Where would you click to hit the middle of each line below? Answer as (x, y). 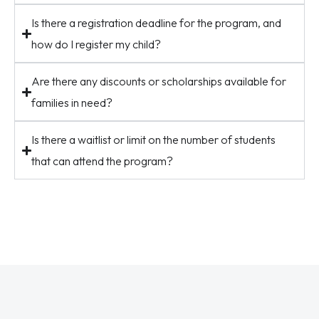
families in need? (72, 103)
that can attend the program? (103, 161)
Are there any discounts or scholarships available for (159, 81)
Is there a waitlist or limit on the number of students (154, 140)
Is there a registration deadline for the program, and (157, 23)
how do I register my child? (96, 44)
